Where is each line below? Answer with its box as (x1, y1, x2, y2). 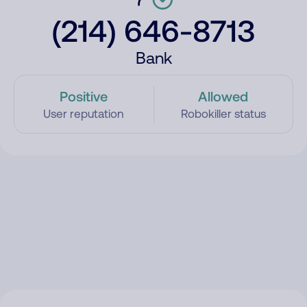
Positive (60, 88, 108, 104)
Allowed (198, 88, 249, 104)
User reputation (43, 107, 125, 121)
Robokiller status (180, 107, 266, 121)
